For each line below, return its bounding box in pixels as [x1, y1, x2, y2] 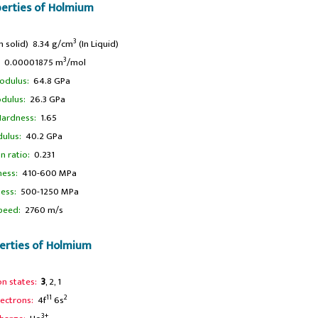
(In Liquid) [76, 35, 119, 52]
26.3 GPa [26, 91, 65, 107]
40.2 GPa [21, 128, 62, 144]
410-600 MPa [20, 165, 77, 181]
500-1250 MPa [16, 183, 79, 199]
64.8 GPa [31, 72, 70, 89]
